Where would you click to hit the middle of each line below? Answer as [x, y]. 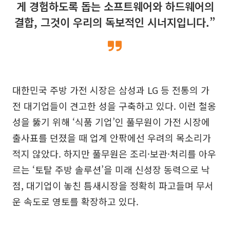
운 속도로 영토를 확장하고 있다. [75, 202]
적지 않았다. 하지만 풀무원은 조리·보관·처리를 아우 [114, 154]
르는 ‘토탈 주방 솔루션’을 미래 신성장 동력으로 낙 [111, 170]
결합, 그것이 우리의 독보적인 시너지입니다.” [115, 22]
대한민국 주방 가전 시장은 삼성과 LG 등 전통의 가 [111, 90]
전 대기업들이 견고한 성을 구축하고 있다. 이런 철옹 [114, 106]
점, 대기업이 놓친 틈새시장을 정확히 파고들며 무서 [113, 186]
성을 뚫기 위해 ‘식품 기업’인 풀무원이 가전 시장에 [111, 122]
